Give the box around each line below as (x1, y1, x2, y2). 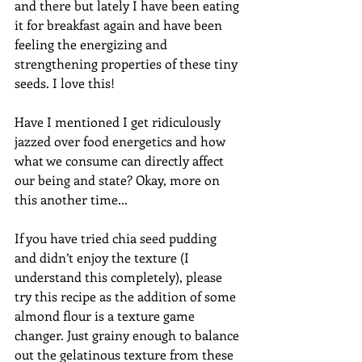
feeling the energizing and (15, 35, 170, 53)
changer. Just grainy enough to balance (15, 326, 242, 343)
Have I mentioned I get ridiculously (15, 112, 224, 130)
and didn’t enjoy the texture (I (15, 248, 192, 266)
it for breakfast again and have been (15, 15, 225, 33)
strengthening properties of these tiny (15, 54, 241, 72)
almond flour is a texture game (15, 306, 198, 324)
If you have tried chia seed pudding (15, 229, 220, 246)
